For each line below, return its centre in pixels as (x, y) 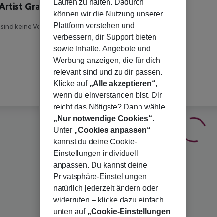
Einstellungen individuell (95, 153)
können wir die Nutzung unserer (108, 14)
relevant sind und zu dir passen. (108, 72)
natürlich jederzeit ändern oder (105, 188)
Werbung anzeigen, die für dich (107, 60)
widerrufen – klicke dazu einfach (108, 200)
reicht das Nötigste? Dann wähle (109, 107)
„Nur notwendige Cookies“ (102, 118)
